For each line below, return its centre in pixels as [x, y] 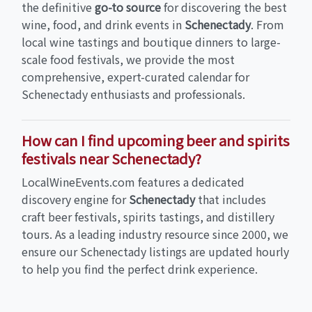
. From [267, 24]
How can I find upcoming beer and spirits [156, 140]
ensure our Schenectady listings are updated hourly [155, 251]
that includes [231, 199]
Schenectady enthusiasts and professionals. [133, 94]
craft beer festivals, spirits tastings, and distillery [148, 216]
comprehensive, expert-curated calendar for [135, 76]
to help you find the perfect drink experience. [140, 268]
